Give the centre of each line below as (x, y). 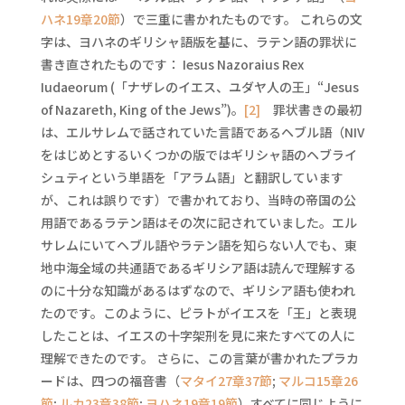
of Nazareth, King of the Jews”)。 (142, 109)
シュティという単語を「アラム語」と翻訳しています (192, 177)
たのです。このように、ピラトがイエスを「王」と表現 (198, 313)
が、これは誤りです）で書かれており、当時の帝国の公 (198, 200)
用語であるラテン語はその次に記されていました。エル (198, 222)
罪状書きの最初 (311, 109)
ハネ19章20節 (80, 19)
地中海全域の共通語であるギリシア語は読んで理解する (198, 268)
